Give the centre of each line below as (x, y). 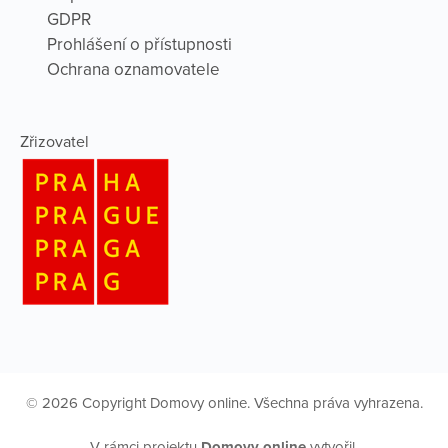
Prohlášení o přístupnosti (139, 45)
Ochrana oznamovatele (133, 70)
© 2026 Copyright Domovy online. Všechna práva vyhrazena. (224, 403)
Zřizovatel (54, 141)
